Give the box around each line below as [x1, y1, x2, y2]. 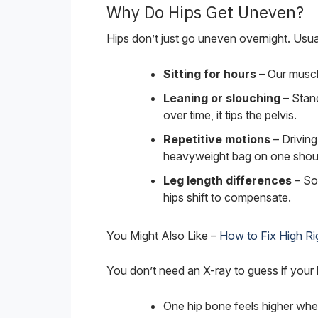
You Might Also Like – [106, 228, 219, 243]
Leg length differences [163, 172, 292, 187]
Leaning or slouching [163, 90, 280, 105]
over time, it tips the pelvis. [163, 107, 297, 122]
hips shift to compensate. [163, 190, 291, 204]
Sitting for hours [163, 66, 256, 81]
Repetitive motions [163, 131, 270, 146]
